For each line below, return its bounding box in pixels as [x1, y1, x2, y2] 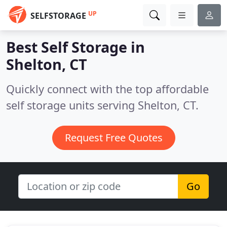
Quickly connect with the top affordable [6, 82, 209, 96]
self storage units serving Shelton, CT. [6, 98, 199, 112]
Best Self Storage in [6, 37, 145, 57]
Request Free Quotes [64, 131, 163, 144]
